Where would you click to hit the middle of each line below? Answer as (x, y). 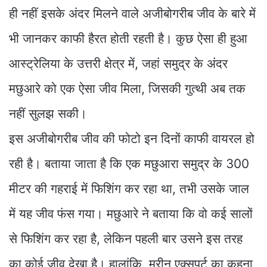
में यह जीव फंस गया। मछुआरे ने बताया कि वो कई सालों (131, 214)
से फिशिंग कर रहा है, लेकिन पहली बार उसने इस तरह (126, 239)
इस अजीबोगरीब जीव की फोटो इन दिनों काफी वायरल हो (132, 139)
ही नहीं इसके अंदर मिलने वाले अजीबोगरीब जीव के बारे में (132, 14)
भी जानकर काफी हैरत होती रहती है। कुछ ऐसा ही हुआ (128, 39)
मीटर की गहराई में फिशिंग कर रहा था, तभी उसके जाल (129, 189)
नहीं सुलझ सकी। (48, 114)
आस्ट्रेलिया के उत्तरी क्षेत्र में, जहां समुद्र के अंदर (118, 64)
